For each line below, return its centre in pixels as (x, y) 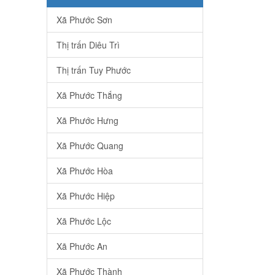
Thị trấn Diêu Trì (88, 45)
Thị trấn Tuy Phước (94, 70)
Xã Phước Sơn (84, 20)
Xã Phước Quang (90, 146)
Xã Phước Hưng (87, 121)
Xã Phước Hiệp (86, 196)
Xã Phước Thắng (89, 95)
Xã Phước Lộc (84, 221)
